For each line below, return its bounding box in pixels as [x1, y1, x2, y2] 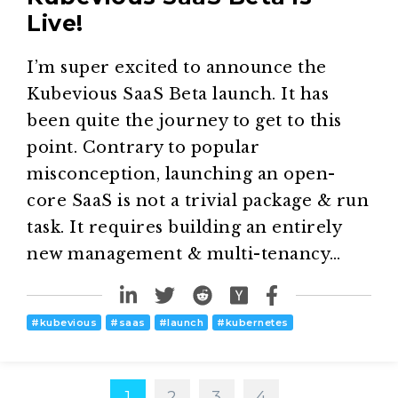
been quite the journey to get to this [27, 111, 342, 131]
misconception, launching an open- [27, 164, 336, 185]
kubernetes [225, 316, 289, 330]
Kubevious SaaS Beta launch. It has [27, 84, 329, 105]
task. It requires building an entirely [27, 218, 341, 238]
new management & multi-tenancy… [27, 244, 341, 265]
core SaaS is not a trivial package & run [27, 191, 369, 211]
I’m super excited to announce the [27, 58, 327, 78]
